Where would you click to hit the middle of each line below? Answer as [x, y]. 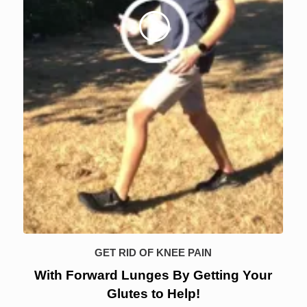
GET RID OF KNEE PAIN [153, 253]
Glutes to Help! [153, 294]
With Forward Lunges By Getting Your [153, 275]
